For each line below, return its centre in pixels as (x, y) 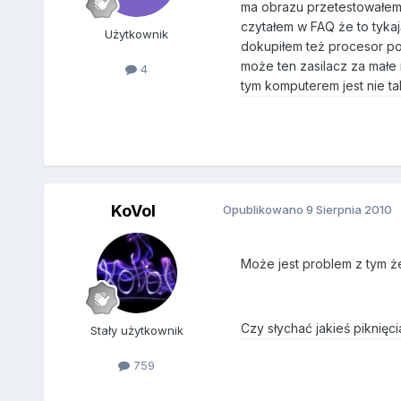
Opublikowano (264, 209)
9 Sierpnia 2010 (349, 209)
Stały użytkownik (137, 330)
